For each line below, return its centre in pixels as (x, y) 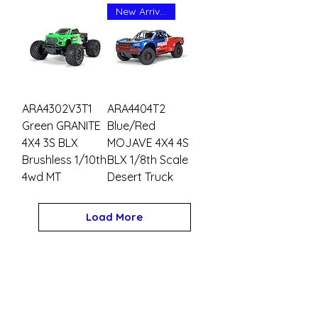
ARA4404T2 (136, 109)
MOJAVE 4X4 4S (148, 143)
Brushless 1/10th (64, 160)
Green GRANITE (61, 126)
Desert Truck (140, 177)
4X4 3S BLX (50, 143)
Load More (114, 217)
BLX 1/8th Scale (148, 160)
